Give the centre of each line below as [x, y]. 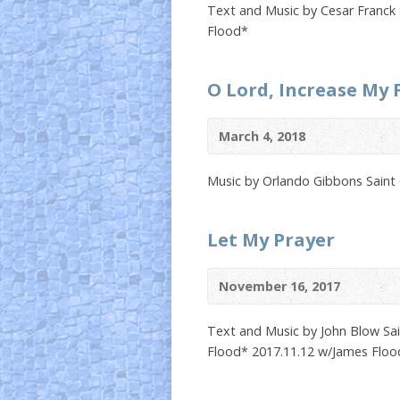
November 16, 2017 [279, 286]
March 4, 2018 [262, 136]
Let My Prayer [271, 239]
